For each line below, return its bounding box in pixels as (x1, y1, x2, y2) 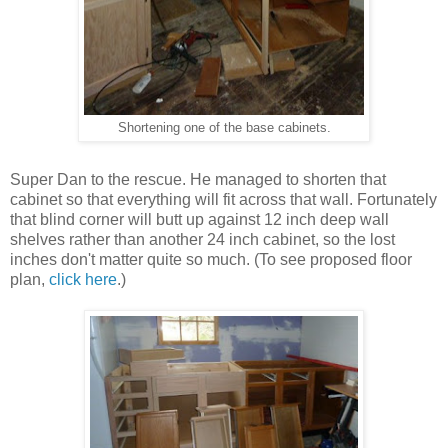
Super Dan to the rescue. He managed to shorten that (10, 171, 386, 189)
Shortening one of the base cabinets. (117, 121, 331, 136)
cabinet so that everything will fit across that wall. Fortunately (10, 191, 437, 209)
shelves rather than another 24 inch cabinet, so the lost (10, 231, 395, 249)
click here (45, 271, 117, 289)
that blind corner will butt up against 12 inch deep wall (10, 211, 389, 229)
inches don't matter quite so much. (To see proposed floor (10, 251, 412, 269)
